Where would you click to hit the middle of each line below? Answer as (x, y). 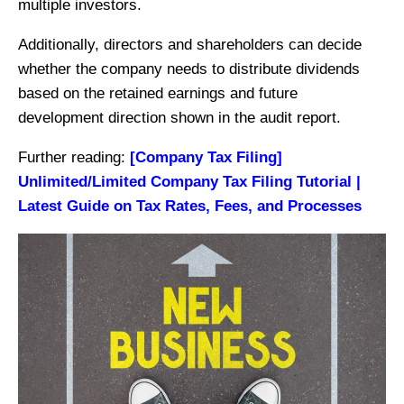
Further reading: (74, 158)
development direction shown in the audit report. (179, 118)
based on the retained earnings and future (158, 94)
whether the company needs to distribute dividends (189, 69)
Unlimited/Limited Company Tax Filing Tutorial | (189, 182)
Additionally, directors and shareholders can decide (190, 45)
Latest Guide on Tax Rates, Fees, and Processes (190, 207)
